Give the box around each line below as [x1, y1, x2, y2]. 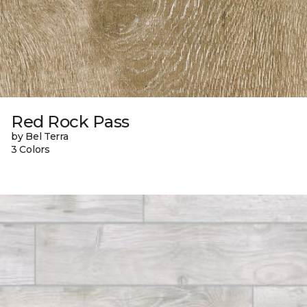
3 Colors [11, 143, 50, 156]
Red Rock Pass [11, 112, 130, 132]
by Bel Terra [11, 130, 69, 143]
